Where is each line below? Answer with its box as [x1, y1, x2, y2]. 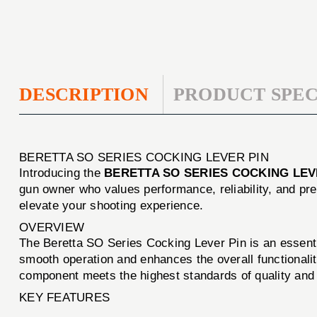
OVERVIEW [19, 220, 85, 234]
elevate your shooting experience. [19, 198, 204, 212]
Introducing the [19, 166, 105, 180]
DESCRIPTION [19, 83, 149, 105]
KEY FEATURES [19, 290, 110, 304]
